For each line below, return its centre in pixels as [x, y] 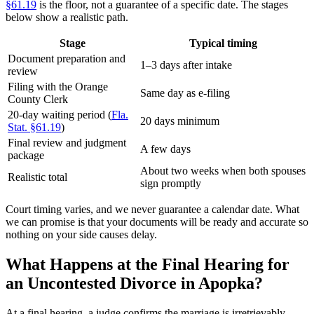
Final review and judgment [67, 143]
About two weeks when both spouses [223, 171]
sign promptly [171, 183]
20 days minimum [180, 121]
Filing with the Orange [58, 87]
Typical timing [223, 43]
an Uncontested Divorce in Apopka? [134, 283]
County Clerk [38, 99]
